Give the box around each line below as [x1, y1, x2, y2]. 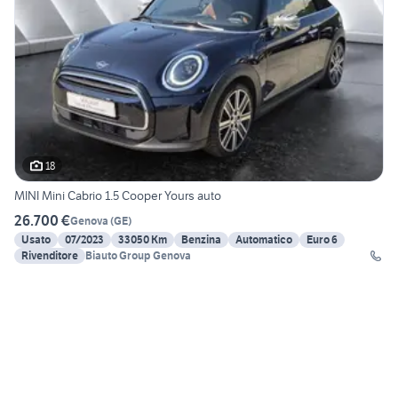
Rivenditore [21, 249, 78, 263]
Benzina [181, 233, 221, 247]
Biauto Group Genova [85, 249, 191, 263]
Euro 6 [306, 233, 338, 247]
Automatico [235, 233, 292, 247]
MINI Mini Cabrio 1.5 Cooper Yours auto [14, 187, 221, 204]
